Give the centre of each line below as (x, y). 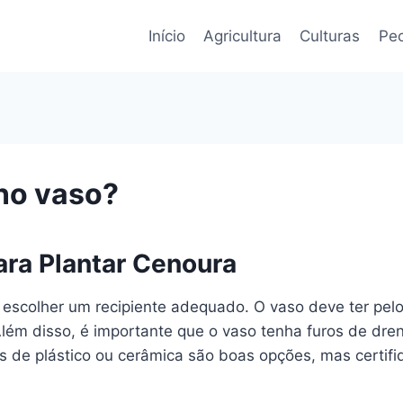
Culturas (330, 36)
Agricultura (242, 36)
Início (166, 36)
